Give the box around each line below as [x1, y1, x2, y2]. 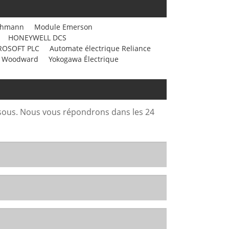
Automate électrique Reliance [50, 43, 151, 53]
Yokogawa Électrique [49, 54, 119, 64]
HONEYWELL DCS [8, 32, 66, 42]
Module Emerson [34, 21, 93, 32]
